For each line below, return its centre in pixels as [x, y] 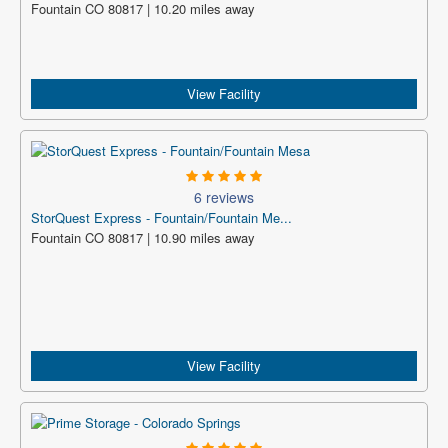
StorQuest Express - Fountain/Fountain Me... [161, 217]
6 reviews [224, 197]
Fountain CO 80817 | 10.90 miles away [143, 237]
